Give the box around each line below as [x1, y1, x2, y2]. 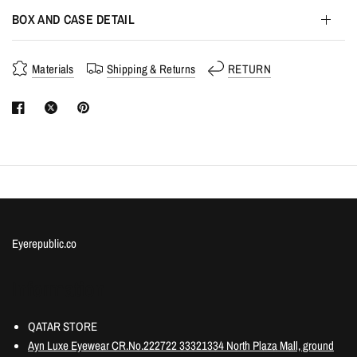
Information [12, 275, 105, 303]
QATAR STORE [28, 318, 97, 335]
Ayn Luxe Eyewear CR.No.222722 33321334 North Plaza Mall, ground [28, 337, 334, 354]
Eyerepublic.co [12, 235, 80, 252]
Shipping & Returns [106, 60, 196, 77]
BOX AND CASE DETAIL [12, 10, 135, 28]
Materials [32, 60, 74, 77]
